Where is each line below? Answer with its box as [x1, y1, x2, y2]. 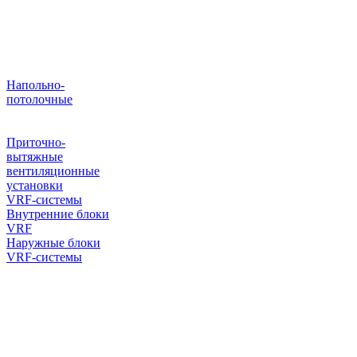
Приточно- [6, 135, 65, 149]
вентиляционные [6, 164, 100, 178]
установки [6, 178, 63, 192]
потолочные [6, 92, 73, 106]
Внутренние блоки [6, 207, 109, 221]
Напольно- [6, 78, 65, 92]
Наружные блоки [6, 236, 100, 249]
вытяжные [6, 150, 63, 163]
